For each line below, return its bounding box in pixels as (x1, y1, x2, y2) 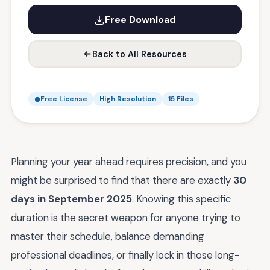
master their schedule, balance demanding (11, 230, 204, 243)
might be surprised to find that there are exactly (11, 174, 233, 187)
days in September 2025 (11, 192, 132, 206)
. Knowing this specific (132, 192, 231, 206)
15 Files (168, 95, 193, 104)
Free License (40, 95, 87, 104)
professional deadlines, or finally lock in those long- (11, 248, 240, 262)
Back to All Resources (92, 48, 187, 60)
